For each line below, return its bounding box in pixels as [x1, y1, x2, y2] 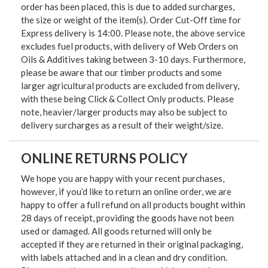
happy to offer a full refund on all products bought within [21, 199, 245, 210]
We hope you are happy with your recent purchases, [21, 172, 224, 184]
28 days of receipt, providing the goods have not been [21, 212, 234, 223]
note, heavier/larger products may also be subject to [21, 106, 227, 117]
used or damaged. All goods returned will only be [21, 225, 212, 236]
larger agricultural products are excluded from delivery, [21, 80, 239, 91]
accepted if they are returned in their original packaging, [21, 238, 243, 249]
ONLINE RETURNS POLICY [21, 150, 188, 166]
